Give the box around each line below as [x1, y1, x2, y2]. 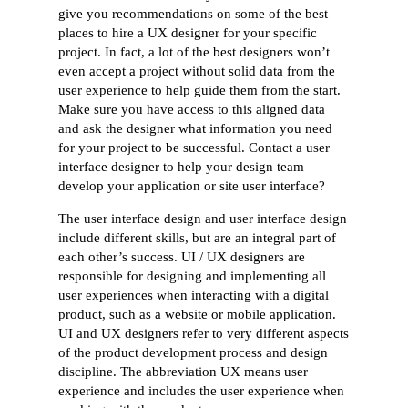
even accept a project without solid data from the [58, 64, 336, 79]
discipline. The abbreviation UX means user [58, 363, 309, 379]
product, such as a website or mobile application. [58, 306, 337, 321]
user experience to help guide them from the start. [58, 83, 342, 98]
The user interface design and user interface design [58, 210, 348, 226]
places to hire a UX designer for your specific [58, 25, 318, 41]
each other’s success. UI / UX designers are [58, 249, 306, 264]
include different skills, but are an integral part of [58, 229, 337, 245]
